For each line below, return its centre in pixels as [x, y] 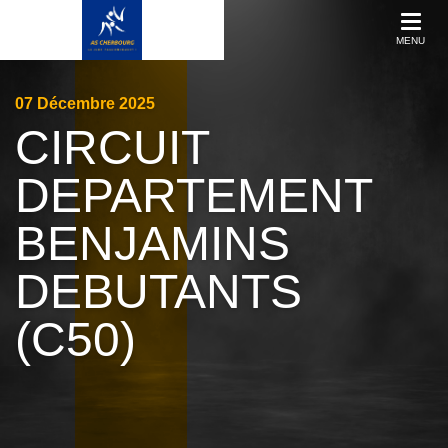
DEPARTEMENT [193, 195]
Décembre [78, 103]
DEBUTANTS [158, 291]
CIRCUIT [112, 147]
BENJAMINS [152, 243]
